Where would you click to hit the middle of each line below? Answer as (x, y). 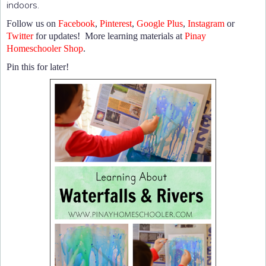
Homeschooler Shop (45, 49)
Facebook (77, 24)
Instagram (206, 24)
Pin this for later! (38, 67)
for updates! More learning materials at (109, 36)
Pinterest (116, 24)
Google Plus (160, 24)
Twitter (20, 36)
